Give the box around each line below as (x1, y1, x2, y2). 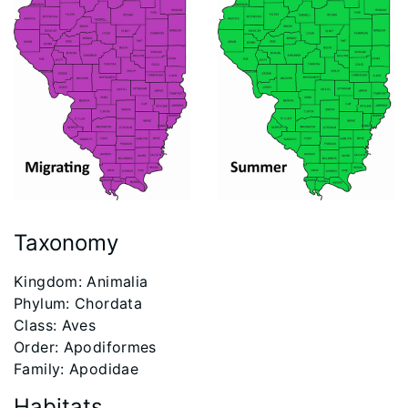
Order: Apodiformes (14, 338, 157, 356)
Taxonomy (14, 229, 118, 256)
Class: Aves (14, 316, 97, 334)
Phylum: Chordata (14, 294, 143, 312)
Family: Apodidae (14, 360, 139, 378)
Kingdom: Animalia (14, 272, 148, 291)
